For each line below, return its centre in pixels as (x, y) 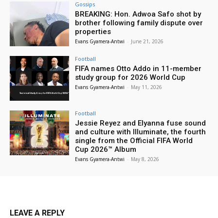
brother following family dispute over (139, 23)
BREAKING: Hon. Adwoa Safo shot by (138, 14)
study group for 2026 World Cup (130, 78)
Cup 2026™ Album (106, 149)
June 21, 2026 (147, 42)
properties (93, 32)
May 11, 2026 (147, 87)
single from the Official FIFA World (134, 140)
